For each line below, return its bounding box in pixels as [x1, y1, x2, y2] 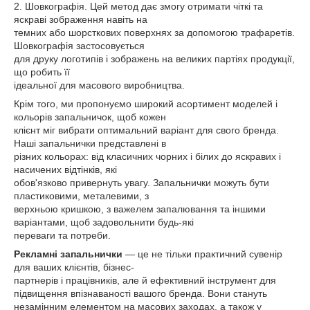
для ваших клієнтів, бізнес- [14, 262, 134, 273]
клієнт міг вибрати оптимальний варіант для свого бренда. [14, 125, 279, 136]
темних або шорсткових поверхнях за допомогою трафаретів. [14, 27, 295, 38]
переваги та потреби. [14, 230, 111, 241]
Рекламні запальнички [14, 248, 122, 259]
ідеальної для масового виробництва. [14, 80, 185, 91]
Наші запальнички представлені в [14, 138, 166, 149]
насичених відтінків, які [14, 164, 117, 175]
